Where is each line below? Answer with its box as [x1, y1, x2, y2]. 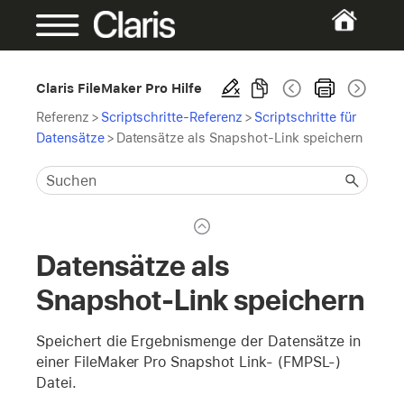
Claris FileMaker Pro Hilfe [36, 80, 203, 96]
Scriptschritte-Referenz [100, 109, 243, 124]
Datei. [36, 373, 77, 391]
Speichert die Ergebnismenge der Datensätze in [36, 332, 362, 350]
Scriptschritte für [253, 109, 357, 124]
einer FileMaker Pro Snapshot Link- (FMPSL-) [36, 353, 342, 371]
